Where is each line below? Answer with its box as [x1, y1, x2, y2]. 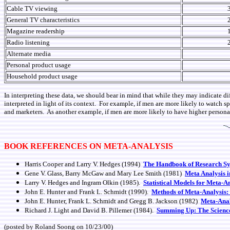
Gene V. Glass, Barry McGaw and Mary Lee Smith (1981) [25, 169, 185, 177]
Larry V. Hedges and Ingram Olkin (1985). [25, 179, 143, 186]
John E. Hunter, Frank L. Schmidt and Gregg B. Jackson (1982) [25, 197, 201, 205]
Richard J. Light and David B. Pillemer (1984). [25, 206, 157, 214]
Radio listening [7, 39, 50, 46]
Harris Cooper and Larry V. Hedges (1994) [25, 160, 143, 168]
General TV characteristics [7, 16, 80, 24]
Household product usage [7, 72, 78, 80]
